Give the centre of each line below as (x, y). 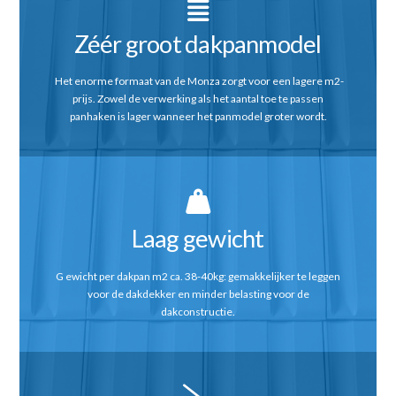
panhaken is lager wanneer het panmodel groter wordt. (198, 117)
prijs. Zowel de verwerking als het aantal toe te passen (198, 99)
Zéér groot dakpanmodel (198, 43)
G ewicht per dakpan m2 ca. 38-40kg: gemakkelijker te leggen (198, 277)
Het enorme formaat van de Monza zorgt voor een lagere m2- (198, 81)
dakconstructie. (198, 312)
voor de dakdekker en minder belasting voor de (198, 294)
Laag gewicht (198, 239)
